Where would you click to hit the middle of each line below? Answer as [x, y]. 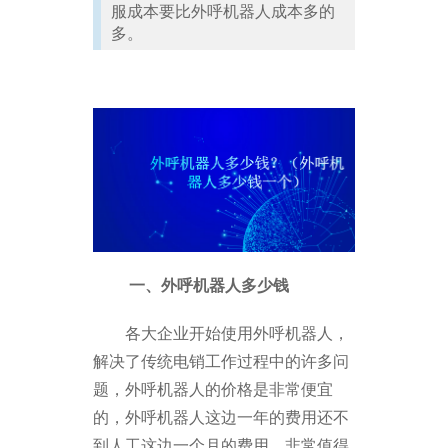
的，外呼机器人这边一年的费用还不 [221, 418]
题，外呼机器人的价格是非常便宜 [213, 390]
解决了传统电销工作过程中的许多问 [221, 362]
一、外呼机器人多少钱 [191, 286]
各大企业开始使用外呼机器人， [221, 334]
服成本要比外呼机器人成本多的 [223, 12]
